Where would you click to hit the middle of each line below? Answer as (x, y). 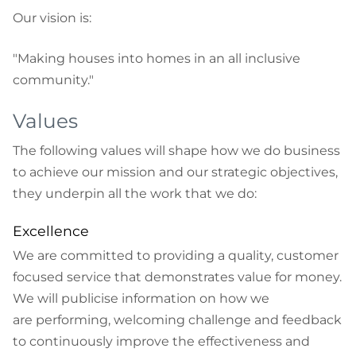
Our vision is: (52, 18)
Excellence (51, 231)
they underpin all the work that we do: (135, 194)
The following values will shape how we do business (176, 151)
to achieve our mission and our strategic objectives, (175, 172)
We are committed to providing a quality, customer (176, 256)
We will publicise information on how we (141, 299)
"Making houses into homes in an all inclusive (157, 59)
